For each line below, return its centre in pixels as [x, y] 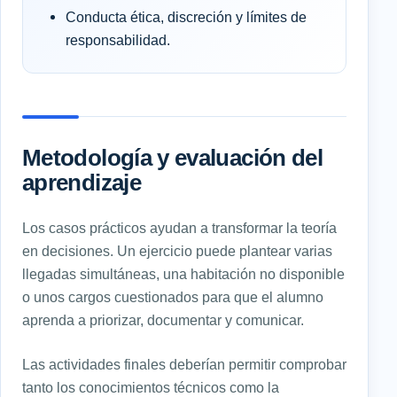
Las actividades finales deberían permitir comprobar [184, 364]
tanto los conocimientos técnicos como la [151, 387]
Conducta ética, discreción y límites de [186, 16]
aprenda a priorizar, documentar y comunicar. [163, 319]
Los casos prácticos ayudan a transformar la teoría [179, 227]
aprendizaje [82, 182]
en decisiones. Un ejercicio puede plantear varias [177, 250]
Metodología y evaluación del [173, 157]
